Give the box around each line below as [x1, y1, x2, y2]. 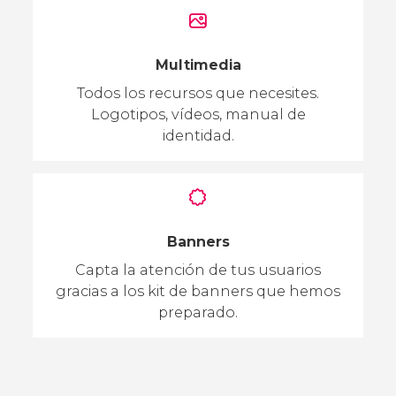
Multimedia [155, 56, 241, 73]
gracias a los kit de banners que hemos [56, 282, 340, 300]
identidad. [162, 126, 234, 144]
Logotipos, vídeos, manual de [90, 105, 306, 123]
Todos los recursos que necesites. [77, 84, 319, 102]
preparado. [158, 303, 238, 321]
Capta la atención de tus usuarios [75, 261, 321, 278]
